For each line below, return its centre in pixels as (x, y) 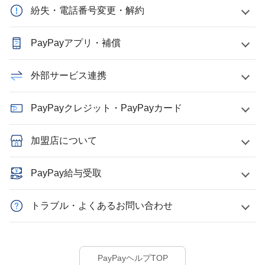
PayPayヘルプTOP (132, 258)
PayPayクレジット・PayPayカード (106, 108)
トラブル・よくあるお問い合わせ (102, 206)
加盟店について (64, 140)
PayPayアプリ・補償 (76, 43)
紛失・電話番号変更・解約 (88, 10)
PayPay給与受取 (66, 173)
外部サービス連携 (69, 75)
